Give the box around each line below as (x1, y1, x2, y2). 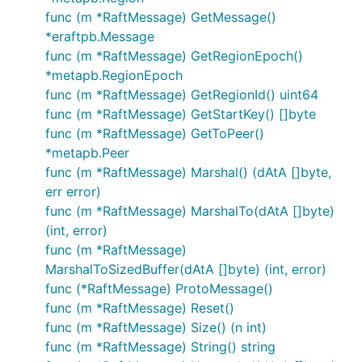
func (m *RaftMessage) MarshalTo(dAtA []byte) (45, 203, 335, 219)
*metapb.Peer (45, 145, 129, 161)
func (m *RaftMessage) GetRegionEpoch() (45, 48, 303, 64)
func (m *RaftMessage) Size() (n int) (45, 319, 267, 335)
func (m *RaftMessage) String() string (45, 339, 276, 355)
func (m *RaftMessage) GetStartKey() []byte (45, 106, 316, 122)
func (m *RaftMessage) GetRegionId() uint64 (45, 86, 318, 103)
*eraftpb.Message (45, 28, 154, 44)
